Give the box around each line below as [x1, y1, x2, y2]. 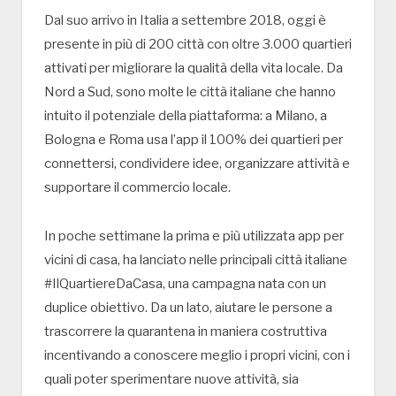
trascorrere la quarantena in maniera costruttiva [44, 323, 327, 339]
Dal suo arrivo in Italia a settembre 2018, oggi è [44, 11, 326, 28]
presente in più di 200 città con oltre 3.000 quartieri [44, 35, 352, 52]
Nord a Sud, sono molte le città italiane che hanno [44, 83, 336, 100]
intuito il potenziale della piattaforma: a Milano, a [44, 107, 327, 124]
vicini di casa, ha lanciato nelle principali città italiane [44, 251, 347, 268]
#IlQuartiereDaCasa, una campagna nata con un [44, 275, 326, 292]
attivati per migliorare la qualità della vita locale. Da [44, 59, 343, 76]
